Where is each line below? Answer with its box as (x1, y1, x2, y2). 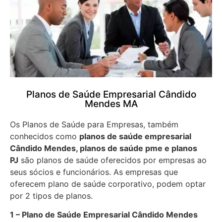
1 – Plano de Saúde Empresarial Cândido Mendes (10, 210, 198, 220)
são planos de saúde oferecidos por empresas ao (18, 155, 207, 165)
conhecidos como (10, 131, 79, 141)
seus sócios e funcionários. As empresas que (10, 166, 178, 177)
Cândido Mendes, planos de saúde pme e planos (10, 143, 197, 153)
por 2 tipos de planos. (10, 190, 93, 201)
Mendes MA (84, 98, 138, 110)
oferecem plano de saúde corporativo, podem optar (10, 178, 206, 189)
